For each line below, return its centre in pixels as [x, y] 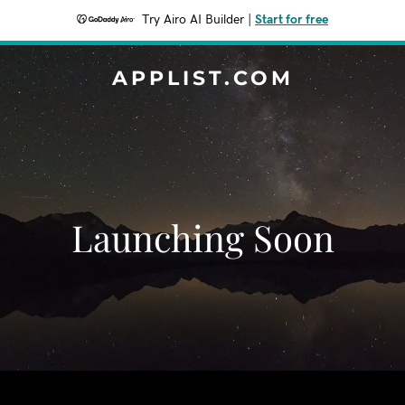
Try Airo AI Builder [193, 20]
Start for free [292, 20]
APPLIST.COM [202, 78]
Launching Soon [202, 237]
